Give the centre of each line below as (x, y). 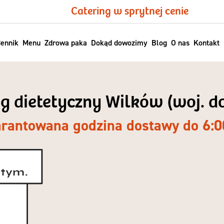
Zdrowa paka (65, 42)
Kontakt (206, 42)
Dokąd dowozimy (119, 42)
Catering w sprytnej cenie (129, 11)
